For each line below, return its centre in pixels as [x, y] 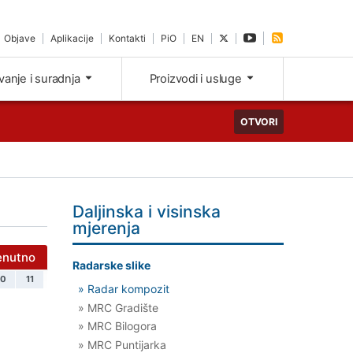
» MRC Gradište [118, 307]
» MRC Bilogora [117, 326]
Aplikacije [72, 38]
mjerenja [106, 229]
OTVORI [259, 121]
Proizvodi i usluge [197, 79]
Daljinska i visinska [147, 212]
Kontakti [128, 38]
